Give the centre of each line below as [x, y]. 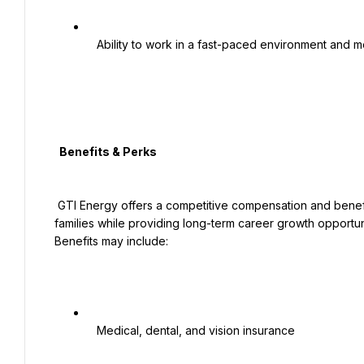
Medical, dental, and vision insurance [92, 330]
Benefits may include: [111, 241]
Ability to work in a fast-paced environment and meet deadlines [92, 44]
